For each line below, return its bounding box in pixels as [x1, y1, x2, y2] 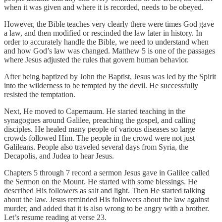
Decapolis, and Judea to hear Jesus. [4, 151, 114, 160]
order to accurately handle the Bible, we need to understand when [4, 37, 209, 46]
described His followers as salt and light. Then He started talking [4, 186, 205, 195]
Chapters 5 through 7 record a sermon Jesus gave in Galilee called [4, 168, 210, 177]
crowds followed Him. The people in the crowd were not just [4, 133, 195, 142]
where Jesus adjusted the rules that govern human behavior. [4, 55, 189, 64]
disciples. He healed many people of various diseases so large [4, 124, 195, 133]
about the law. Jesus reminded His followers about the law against [4, 195, 209, 204]
